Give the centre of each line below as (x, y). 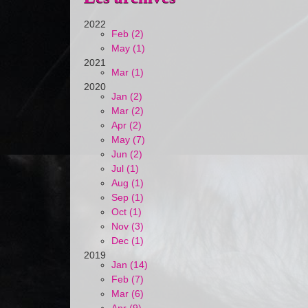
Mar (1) (128, 72)
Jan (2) (127, 96)
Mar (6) (128, 294)
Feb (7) (128, 279)
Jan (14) (130, 265)
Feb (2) (128, 34)
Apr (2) (126, 125)
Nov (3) (128, 226)
